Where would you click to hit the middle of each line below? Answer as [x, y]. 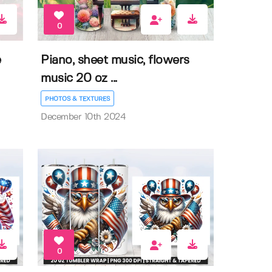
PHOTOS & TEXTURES [78, 99]
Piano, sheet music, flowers [115, 60]
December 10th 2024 [83, 117]
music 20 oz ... [79, 78]
